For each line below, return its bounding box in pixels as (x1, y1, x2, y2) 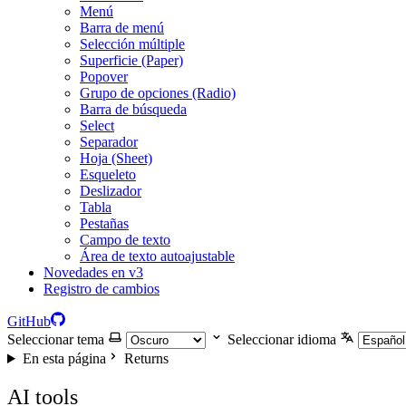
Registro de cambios (43, 281, 159, 296)
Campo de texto (80, 232, 170, 247)
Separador (80, 134, 138, 150)
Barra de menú (80, 20, 164, 35)
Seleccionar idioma (227, 332, 336, 347)
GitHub (7, 314, 51, 329)
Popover (80, 69, 128, 84)
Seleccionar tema (7, 332, 104, 347)
